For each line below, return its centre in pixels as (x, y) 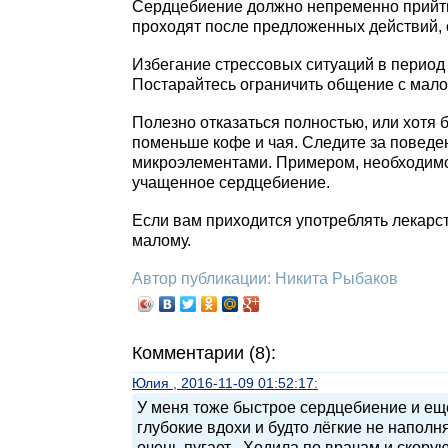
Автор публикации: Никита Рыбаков (267, 278)
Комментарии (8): (204, 353)
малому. (161, 240)
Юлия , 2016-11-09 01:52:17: (225, 383)
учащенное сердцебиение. (231, 182)
